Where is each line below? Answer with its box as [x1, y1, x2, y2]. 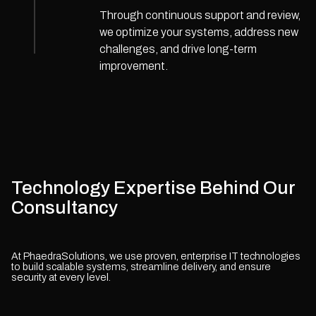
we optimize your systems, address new [99, 25, 298, 38]
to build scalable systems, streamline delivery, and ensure [11, 260, 271, 272]
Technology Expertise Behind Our [11, 177, 295, 197]
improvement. [99, 59, 168, 72]
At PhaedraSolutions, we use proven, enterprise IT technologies [11, 250, 300, 262]
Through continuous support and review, [99, 8, 300, 21]
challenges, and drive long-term [99, 42, 257, 55]
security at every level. [11, 271, 111, 283]
